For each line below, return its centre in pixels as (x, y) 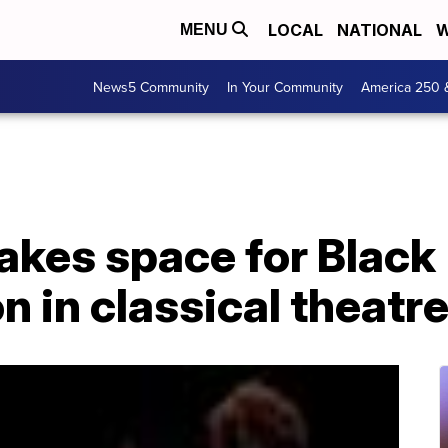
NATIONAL (379, 30)
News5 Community (151, 86)
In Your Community (285, 86)
